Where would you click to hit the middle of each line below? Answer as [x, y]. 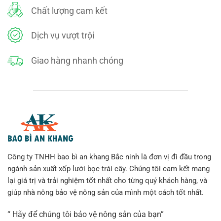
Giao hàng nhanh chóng [77, 60]
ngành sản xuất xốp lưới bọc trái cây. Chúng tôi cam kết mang [109, 169]
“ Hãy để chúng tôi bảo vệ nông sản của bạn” [86, 214]
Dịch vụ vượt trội [63, 36]
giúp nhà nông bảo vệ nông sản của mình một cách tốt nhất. [106, 193]
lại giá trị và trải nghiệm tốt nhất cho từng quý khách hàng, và [107, 181]
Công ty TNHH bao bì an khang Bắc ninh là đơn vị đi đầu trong [109, 157]
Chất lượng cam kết [69, 11]
